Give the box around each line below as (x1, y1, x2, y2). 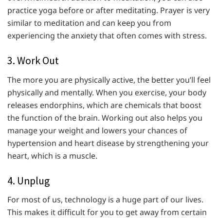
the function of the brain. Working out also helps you (7, 112, 202, 123)
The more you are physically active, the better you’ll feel (7, 74, 211, 85)
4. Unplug (7, 174, 50, 187)
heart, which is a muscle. (7, 150, 97, 161)
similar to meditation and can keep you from (7, 17, 171, 28)
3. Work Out (7, 54, 59, 67)
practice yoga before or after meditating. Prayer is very (7, 4, 210, 16)
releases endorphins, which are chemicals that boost (7, 99, 201, 110)
